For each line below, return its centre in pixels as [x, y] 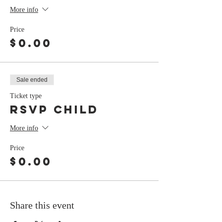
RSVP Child [54, 109]
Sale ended [32, 80]
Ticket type [26, 96]
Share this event [42, 205]
